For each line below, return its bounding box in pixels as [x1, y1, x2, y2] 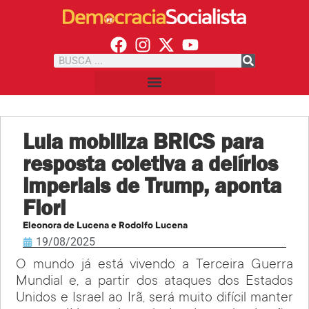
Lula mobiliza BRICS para [23, 128, 264, 154]
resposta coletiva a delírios [23, 150, 279, 176]
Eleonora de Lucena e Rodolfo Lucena [23, 220, 188, 232]
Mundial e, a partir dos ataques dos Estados [16, 274, 293, 290]
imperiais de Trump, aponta [23, 172, 282, 198]
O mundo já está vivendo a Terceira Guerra [16, 257, 293, 273]
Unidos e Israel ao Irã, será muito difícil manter [16, 290, 293, 306]
